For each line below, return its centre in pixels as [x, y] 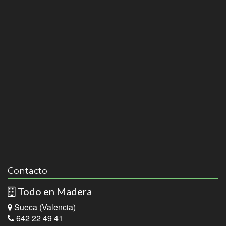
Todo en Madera [54, 191]
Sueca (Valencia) [44, 207]
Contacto [27, 171]
